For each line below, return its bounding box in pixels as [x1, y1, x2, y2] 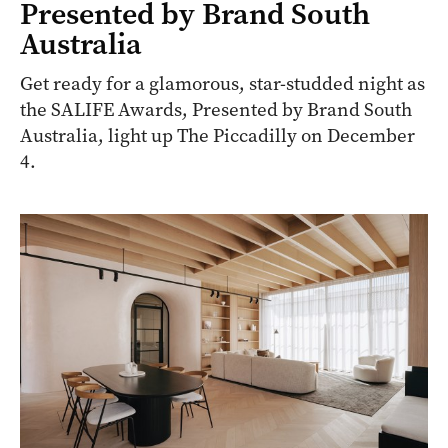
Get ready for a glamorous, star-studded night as [20, 70, 425, 96]
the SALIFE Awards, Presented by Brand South [20, 96, 412, 122]
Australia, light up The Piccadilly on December [20, 122, 415, 148]
